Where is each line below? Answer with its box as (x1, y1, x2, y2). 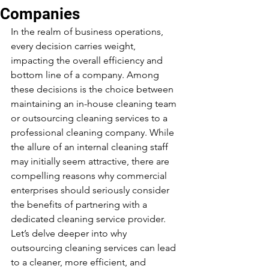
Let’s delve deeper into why (11, 228, 129, 239)
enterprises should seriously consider (11, 184, 172, 196)
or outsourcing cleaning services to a (11, 112, 170, 124)
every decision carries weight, (11, 40, 138, 52)
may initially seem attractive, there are (11, 156, 172, 167)
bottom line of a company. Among (11, 69, 162, 80)
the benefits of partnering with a (11, 199, 150, 210)
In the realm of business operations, (11, 26, 166, 37)
